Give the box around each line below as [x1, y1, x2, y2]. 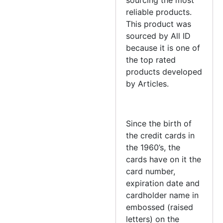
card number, [126, 166, 176, 176]
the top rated [126, 54, 176, 65]
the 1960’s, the [126, 142, 181, 152]
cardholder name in [126, 190, 199, 200]
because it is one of [126, 42, 201, 53]
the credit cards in [126, 130, 195, 140]
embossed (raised [126, 202, 194, 212]
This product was [126, 18, 192, 29]
